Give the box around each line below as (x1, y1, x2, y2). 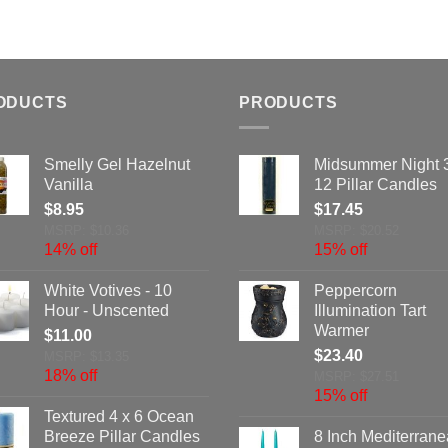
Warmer (314, 321, 369, 339)
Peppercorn (314, 281, 397, 299)
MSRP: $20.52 (314, 222, 399, 238)
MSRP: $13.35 (44, 348, 129, 364)
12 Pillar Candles (314, 175, 437, 193)
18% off (44, 366, 97, 384)
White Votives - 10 (44, 281, 172, 299)
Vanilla (44, 175, 93, 193)
